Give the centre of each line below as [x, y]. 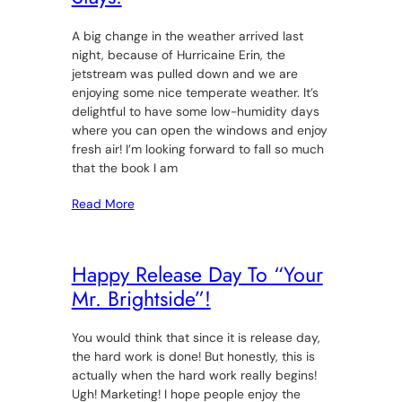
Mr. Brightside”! [141, 298]
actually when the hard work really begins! [194, 376]
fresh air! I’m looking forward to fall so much [197, 149]
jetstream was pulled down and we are [184, 73]
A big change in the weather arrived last [187, 35]
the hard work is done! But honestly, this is [193, 357]
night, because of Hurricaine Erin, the [178, 54]
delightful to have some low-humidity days [195, 111]
